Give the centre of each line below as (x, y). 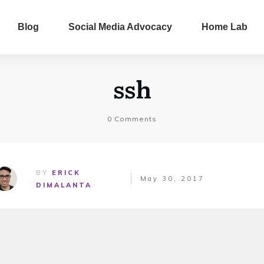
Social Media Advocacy (121, 27)
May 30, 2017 (172, 178)
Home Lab (225, 27)
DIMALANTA (64, 185)
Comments (134, 118)
